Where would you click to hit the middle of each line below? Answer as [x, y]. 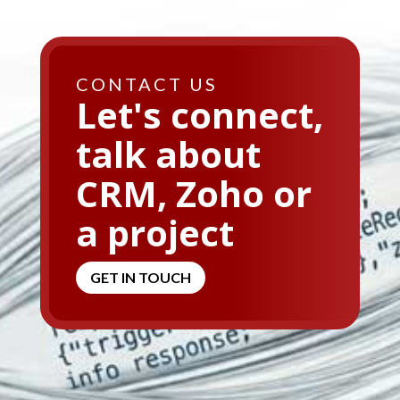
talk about [168, 154]
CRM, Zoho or [193, 193]
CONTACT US [146, 83]
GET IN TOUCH [140, 278]
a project [154, 232]
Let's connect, [199, 114]
